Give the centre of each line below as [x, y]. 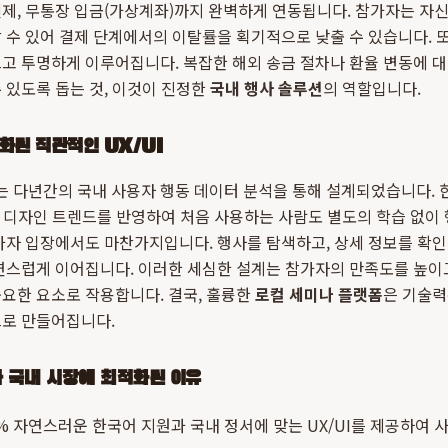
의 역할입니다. [372, 88]
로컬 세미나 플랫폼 [319, 294]
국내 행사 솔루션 [266, 88]
